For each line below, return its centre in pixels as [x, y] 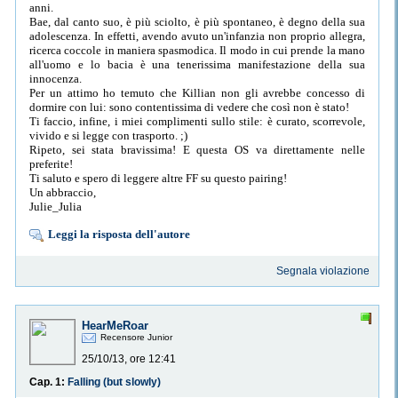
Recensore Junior [136, 338]
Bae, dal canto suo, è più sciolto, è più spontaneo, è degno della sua [197, 21]
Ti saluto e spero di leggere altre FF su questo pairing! [158, 178]
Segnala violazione [323, 271]
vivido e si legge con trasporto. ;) [108, 135]
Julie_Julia [56, 206]
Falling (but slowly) [114, 382]
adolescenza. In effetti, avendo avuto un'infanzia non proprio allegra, [197, 36]
